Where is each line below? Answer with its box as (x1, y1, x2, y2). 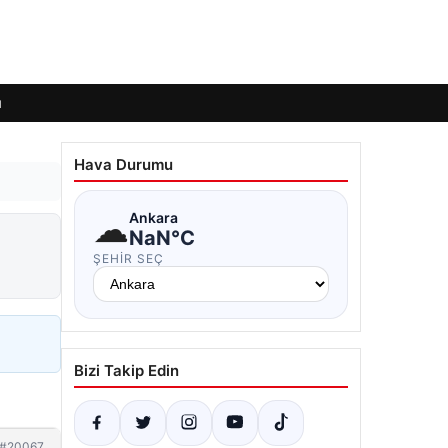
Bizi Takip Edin (74, 361, 179, 380)
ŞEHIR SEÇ (93, 251, 164, 266)
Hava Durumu (74, 155, 173, 174)
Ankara (129, 208, 178, 226)
